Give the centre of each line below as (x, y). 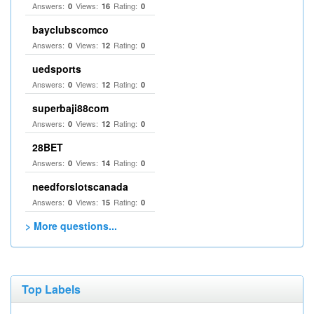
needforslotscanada (80, 186)
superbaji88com (70, 108)
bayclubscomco (70, 29)
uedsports (57, 69)
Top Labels (51, 289)
